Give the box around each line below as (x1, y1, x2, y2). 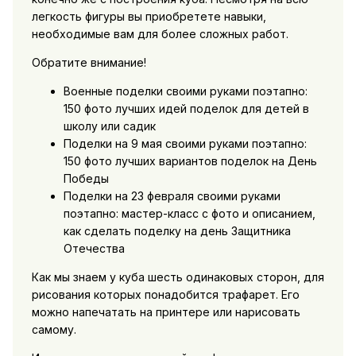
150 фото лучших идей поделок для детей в (63, 102, 309, 116)
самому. (31, 323, 76, 337)
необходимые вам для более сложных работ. (31, 27, 288, 41)
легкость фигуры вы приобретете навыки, (31, 10, 266, 24)
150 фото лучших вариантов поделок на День (63, 154, 317, 168)
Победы (63, 172, 109, 186)
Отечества (63, 242, 125, 256)
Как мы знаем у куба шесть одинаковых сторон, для (31, 270, 324, 284)
